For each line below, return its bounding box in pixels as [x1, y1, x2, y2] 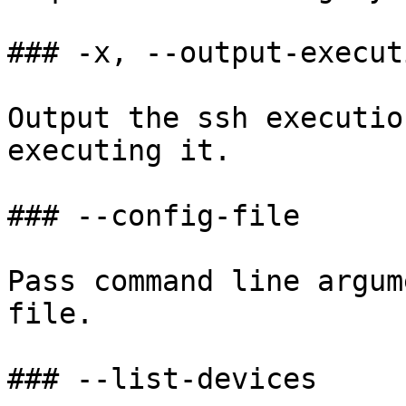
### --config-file [7, 199, 300, 232]
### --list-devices [7, 362, 317, 395]
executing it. [7, 134, 231, 167]
